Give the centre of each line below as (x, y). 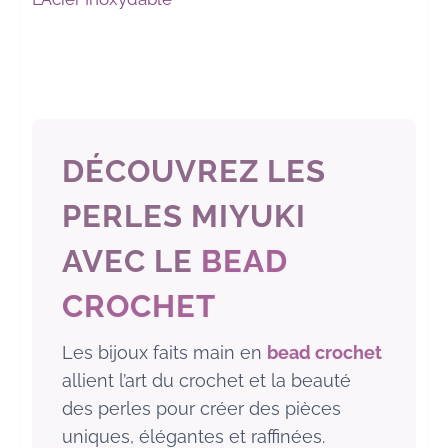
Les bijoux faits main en (165, 353)
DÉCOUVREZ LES (194, 171)
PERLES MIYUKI (184, 216)
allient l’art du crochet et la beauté (207, 381)
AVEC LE (132, 261)
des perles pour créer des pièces (202, 409)
